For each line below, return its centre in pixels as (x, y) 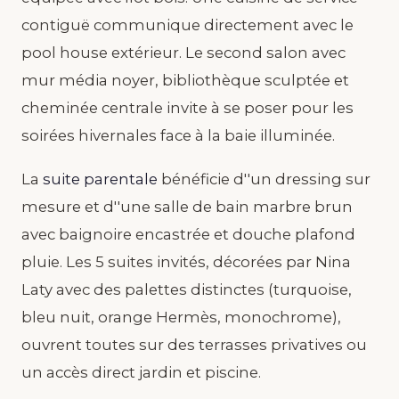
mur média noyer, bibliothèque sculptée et (185, 80)
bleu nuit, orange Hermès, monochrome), (181, 317)
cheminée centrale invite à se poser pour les (187, 107)
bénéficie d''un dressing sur (264, 179)
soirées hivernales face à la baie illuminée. (178, 135)
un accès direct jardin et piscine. (141, 372)
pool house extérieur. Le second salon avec (183, 52)
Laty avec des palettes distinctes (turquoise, (187, 289)
